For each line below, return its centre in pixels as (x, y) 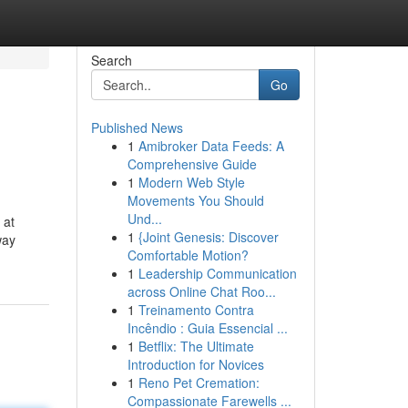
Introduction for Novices (195, 364)
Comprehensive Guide (192, 164)
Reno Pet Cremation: (199, 382)
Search (111, 60)
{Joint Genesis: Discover (208, 237)
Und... (144, 219)
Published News (137, 127)
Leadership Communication (217, 273)
